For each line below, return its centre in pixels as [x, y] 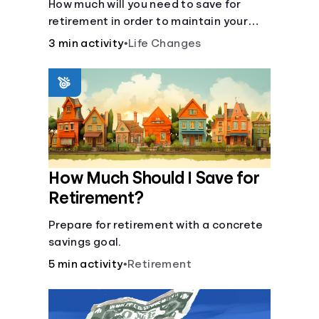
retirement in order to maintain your [148, 21]
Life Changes [165, 43]
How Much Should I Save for [154, 178]
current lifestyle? [96, 38]
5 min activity [86, 264]
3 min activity [86, 43]
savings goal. [85, 242]
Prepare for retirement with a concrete [156, 225]
